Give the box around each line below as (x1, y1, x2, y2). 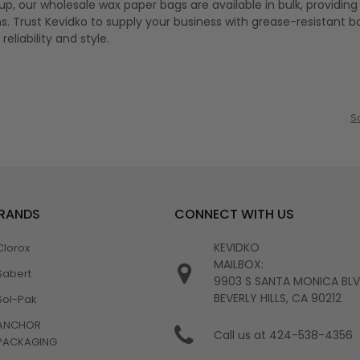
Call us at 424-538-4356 (213, 326, 353, 343)
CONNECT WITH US (174, 205, 294, 224)
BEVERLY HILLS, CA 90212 (213, 290, 342, 307)
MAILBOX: (213, 256, 264, 273)
